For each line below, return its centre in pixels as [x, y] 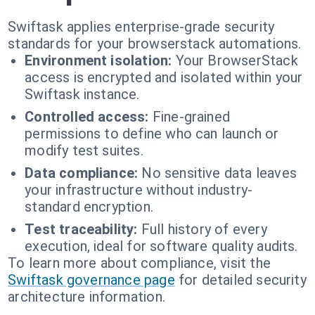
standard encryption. [89, 207]
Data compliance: [82, 173]
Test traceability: [81, 229]
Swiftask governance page [91, 280]
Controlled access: [87, 117]
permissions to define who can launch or [152, 134]
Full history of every [204, 229]
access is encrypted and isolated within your [164, 77]
